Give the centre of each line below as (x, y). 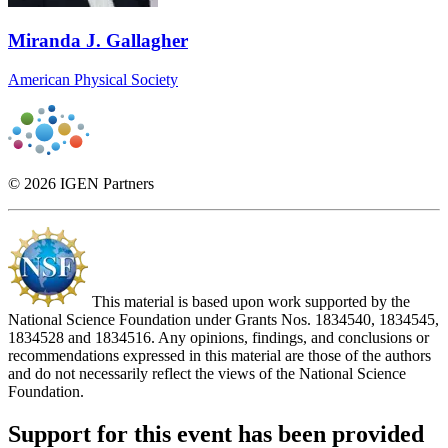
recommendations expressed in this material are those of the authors (219, 355)
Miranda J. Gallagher (98, 41)
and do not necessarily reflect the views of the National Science (207, 373)
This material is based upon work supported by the (249, 301)
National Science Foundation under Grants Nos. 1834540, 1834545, (223, 319)
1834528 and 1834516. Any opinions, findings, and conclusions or (218, 337)
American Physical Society (93, 79)
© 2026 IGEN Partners (81, 183)
